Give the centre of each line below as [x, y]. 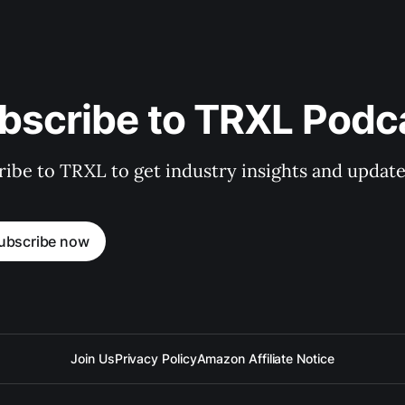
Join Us [93, 358]
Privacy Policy [155, 358]
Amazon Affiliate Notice [265, 358]
